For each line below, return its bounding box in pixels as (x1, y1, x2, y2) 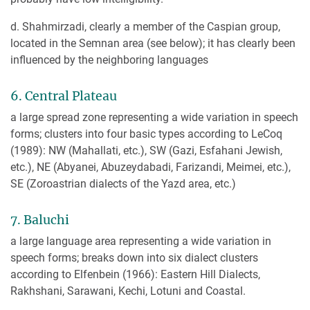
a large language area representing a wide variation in (10, 234, 271, 248)
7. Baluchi (10, 212, 69, 228)
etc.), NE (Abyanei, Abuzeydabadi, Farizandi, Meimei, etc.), (10, 160, 291, 174)
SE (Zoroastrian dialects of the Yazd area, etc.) (10, 176, 236, 190)
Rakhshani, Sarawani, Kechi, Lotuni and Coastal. (10, 284, 246, 298)
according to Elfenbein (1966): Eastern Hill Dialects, (10, 267, 260, 281)
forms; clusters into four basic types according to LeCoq (10, 127, 282, 140)
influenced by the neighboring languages (10, 53, 208, 67)
